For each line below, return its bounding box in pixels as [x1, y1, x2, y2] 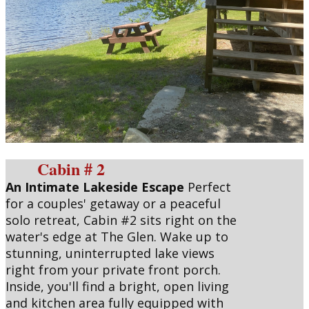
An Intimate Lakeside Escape [6, 179, 184, 195]
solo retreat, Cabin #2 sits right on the [6, 212, 237, 228]
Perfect [184, 179, 231, 195]
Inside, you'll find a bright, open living [6, 278, 229, 295]
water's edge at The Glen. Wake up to [6, 228, 228, 245]
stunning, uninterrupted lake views [6, 245, 215, 261]
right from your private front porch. [6, 261, 221, 278]
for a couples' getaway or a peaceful [6, 195, 221, 212]
